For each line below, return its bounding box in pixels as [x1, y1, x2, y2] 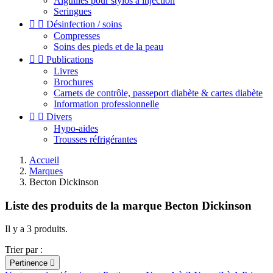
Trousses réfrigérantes [54, 134, 137, 144]
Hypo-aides [54, 123, 98, 133]
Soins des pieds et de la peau [54, 41, 163, 52]
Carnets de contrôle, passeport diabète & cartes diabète [54, 88, 263, 98]
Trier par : [5, 244, 43, 255]
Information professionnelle [54, 99, 159, 109]
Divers [46, 112, 72, 122]
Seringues [54, 6, 91, 16]
